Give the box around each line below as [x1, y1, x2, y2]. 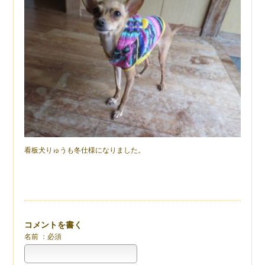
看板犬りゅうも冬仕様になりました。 [24, 146, 146, 154]
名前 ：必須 [24, 232, 62, 241]
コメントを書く [24, 220, 83, 230]
